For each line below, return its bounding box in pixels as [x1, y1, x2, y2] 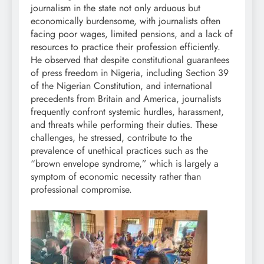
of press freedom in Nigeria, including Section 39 [31, 65, 229, 80]
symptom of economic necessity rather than [31, 169, 201, 183]
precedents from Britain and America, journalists [31, 91, 221, 105]
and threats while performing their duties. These [31, 117, 217, 131]
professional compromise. [31, 182, 132, 196]
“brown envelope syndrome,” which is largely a [31, 156, 219, 170]
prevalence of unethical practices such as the [31, 143, 208, 157]
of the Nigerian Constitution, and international [31, 78, 212, 93]
